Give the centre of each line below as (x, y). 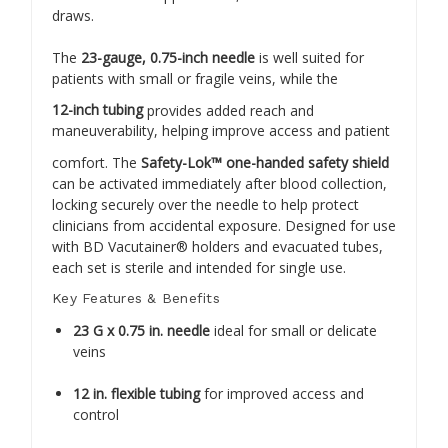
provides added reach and (228, 110)
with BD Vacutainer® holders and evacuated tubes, (217, 246)
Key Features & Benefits (136, 298)
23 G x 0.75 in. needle (141, 330)
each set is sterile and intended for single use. (199, 267)
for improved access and (282, 393)
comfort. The (96, 162)
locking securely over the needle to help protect (205, 204)
